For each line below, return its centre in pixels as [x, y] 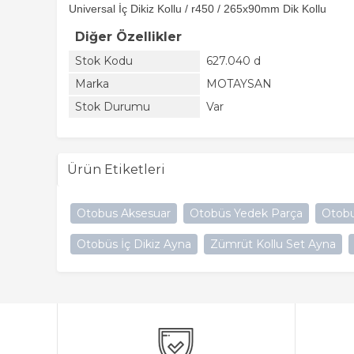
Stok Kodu [104, 61]
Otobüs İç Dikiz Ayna [134, 244]
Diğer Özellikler [128, 37]
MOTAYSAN [239, 84]
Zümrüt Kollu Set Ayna [273, 244]
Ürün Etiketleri [116, 169]
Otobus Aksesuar [124, 213]
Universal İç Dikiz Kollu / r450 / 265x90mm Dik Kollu [198, 9]
